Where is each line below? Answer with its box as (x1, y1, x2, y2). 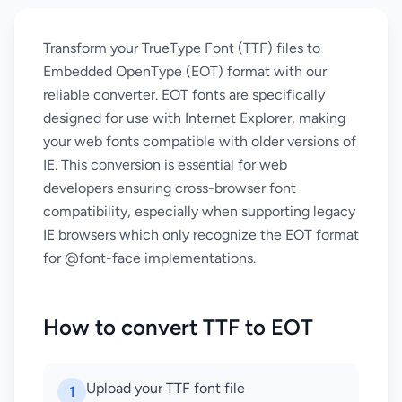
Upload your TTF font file (86, 380, 245, 397)
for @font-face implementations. (43, 249, 256, 267)
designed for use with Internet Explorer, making (43, 109, 345, 127)
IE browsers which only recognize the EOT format (43, 226, 359, 243)
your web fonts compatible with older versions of (43, 133, 356, 150)
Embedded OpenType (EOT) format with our (43, 63, 327, 80)
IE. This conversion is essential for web (43, 156, 287, 173)
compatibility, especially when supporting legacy (43, 203, 355, 220)
